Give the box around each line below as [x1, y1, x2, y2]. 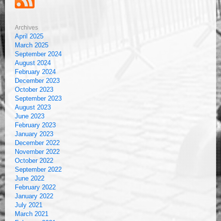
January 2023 [15, 130, 53, 138]
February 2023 [15, 121, 56, 129]
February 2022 [15, 184, 56, 191]
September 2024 [15, 50, 62, 58]
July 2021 [15, 201, 42, 209]
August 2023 [15, 104, 51, 111]
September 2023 [15, 95, 62, 102]
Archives [15, 24, 38, 31]
